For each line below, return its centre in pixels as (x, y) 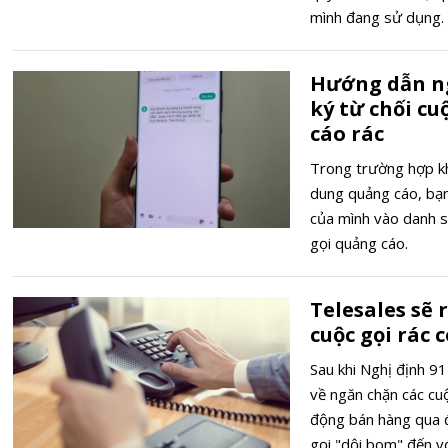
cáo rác (347, 133)
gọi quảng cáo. (359, 243)
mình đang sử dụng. (377, 17)
